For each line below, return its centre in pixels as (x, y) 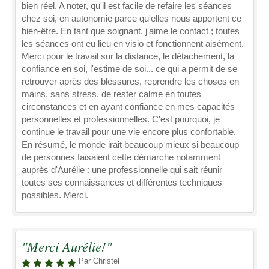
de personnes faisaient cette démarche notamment (121, 157)
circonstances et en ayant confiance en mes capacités (128, 107)
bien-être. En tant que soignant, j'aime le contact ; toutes (131, 31)
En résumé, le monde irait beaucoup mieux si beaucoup (130, 144)
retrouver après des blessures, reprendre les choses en (130, 81)
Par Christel (99, 261)
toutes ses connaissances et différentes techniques (122, 182)
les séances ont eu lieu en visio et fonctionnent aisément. (133, 44)
